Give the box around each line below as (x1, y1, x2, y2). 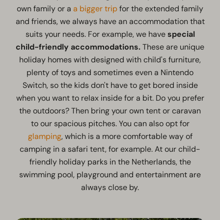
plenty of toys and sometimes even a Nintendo (27, 67, 193, 78)
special (167, 28, 195, 39)
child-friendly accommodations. (16, 41, 140, 52)
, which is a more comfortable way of (61, 131, 192, 141)
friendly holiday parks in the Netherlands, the (29, 156, 191, 167)
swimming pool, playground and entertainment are (19, 169, 201, 180)
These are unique (140, 41, 204, 52)
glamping (27, 131, 61, 141)
